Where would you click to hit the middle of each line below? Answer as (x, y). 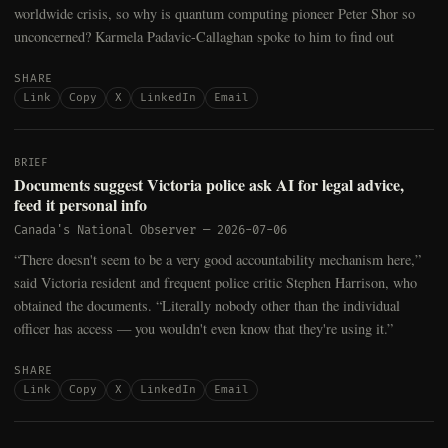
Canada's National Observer (105, 231)
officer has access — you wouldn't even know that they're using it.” (203, 329)
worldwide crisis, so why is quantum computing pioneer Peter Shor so (214, 14)
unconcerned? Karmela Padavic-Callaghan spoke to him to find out (204, 37)
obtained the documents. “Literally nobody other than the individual (207, 306)
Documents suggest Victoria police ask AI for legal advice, (209, 185)
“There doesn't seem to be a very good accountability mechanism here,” (217, 260)
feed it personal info (80, 205)
